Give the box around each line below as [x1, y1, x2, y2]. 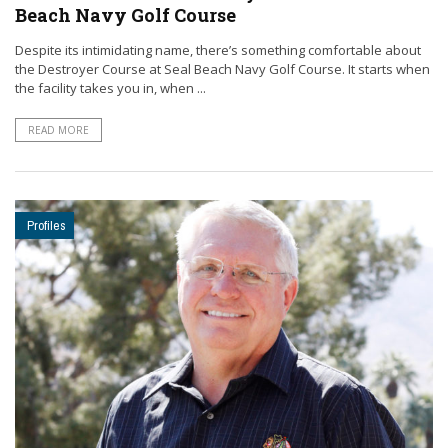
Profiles [27, 217, 66, 235]
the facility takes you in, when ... [15, 79, 206, 98]
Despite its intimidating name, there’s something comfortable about [15, 41, 421, 60]
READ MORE [28, 123, 89, 138]
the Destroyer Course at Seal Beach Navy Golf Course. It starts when [15, 60, 430, 79]
